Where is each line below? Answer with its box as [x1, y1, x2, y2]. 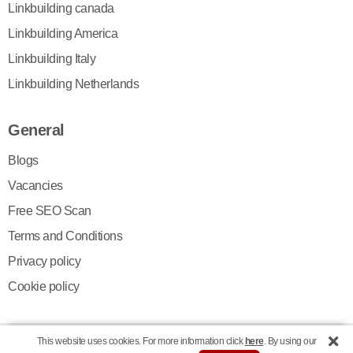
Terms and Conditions [8, 229, 122, 243]
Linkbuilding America [8, 26, 117, 40]
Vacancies [8, 178, 63, 192]
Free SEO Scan [8, 203, 91, 217]
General [8, 121, 65, 139]
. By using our [263, 336, 317, 347]
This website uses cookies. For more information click [36, 336, 245, 347]
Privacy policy [8, 254, 80, 268]
